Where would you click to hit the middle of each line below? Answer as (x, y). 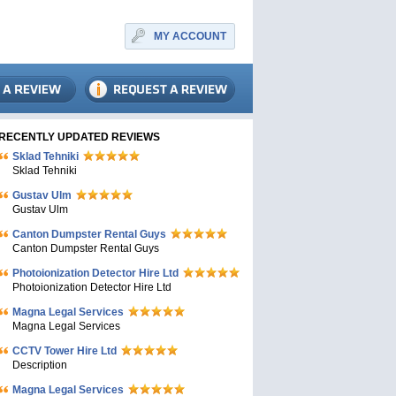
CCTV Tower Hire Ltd (65, 351)
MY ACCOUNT (190, 36)
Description (40, 365)
